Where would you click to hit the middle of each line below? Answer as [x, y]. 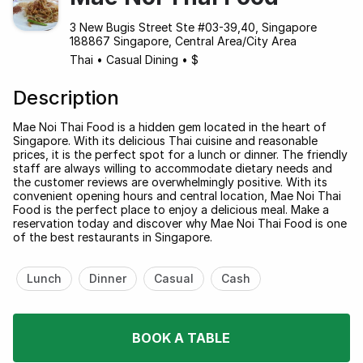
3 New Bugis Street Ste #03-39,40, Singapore [193, 27]
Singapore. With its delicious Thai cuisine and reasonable [165, 140]
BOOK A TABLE [181, 337]
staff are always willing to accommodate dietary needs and [173, 168]
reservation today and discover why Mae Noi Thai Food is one [180, 223]
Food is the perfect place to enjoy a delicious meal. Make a [171, 209]
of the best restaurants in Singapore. [113, 237]
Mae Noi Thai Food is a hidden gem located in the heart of [170, 126]
